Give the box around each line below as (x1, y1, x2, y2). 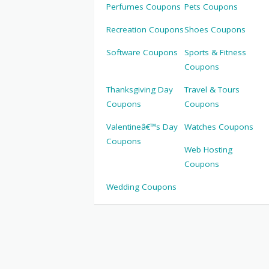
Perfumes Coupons (106, 1, 181, 13)
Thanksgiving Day (106, 84, 173, 95)
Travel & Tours (184, 84, 240, 95)
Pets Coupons (184, 1, 238, 13)
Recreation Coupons (106, 24, 184, 35)
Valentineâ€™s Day (106, 121, 178, 133)
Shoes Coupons (184, 24, 246, 35)
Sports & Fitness (184, 47, 246, 58)
